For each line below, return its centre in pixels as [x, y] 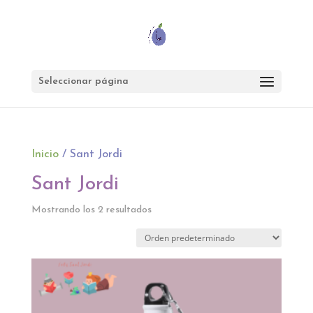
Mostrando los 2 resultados [91, 210]
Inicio [45, 154]
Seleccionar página [83, 81]
